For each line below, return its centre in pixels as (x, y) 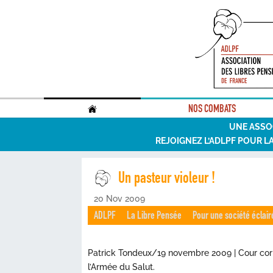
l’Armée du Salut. (122, 267)
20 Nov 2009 (120, 199)
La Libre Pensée (154, 215)
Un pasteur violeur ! (167, 178)
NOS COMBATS (212, 108)
